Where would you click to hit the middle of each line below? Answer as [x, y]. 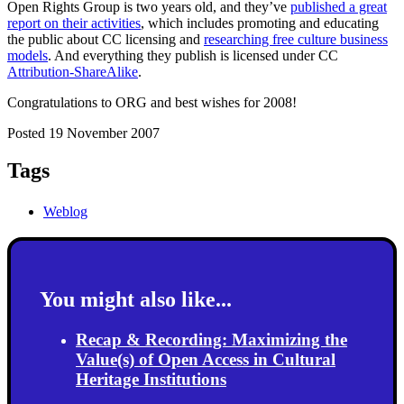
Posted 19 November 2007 [83, 133]
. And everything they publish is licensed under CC [193, 55]
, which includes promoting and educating [260, 23]
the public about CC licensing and [106, 39]
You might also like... [136, 300]
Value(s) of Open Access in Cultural [206, 360]
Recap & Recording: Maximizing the [211, 340]
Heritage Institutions [151, 380]
